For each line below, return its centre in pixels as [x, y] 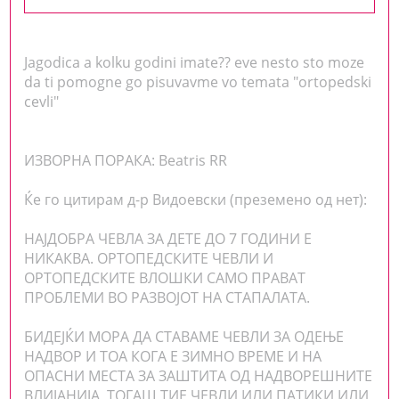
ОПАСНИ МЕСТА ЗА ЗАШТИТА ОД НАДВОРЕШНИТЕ [199, 375]
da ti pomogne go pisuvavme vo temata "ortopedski [198, 81]
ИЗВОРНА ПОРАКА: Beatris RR [126, 160]
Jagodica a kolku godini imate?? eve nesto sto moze [195, 62]
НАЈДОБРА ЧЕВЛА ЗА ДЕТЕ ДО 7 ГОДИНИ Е [168, 238]
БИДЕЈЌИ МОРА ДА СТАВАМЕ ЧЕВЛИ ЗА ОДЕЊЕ [184, 336]
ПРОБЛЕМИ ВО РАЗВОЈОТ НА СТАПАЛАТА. [167, 297]
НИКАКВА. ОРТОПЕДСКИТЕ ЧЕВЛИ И [149, 258]
